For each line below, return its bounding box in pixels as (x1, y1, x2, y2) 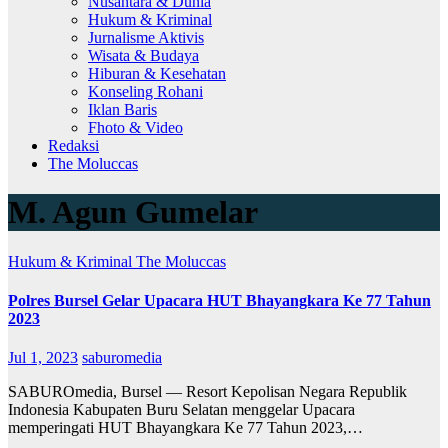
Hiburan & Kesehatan (88, 64, 226, 82)
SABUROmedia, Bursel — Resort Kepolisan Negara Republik (8, 383, 407, 401)
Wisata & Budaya (88, 46, 199, 64)
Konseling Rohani (88, 82, 203, 100)
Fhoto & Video (88, 118, 183, 136)
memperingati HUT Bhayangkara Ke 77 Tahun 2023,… (8, 419, 363, 437)
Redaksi (48, 136, 99, 154)
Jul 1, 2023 (8, 349, 78, 367)
